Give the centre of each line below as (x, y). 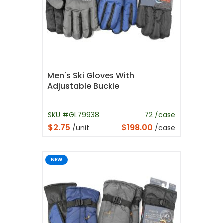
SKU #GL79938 (73, 115)
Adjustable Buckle (83, 86)
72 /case (160, 115)
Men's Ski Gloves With (91, 76)
